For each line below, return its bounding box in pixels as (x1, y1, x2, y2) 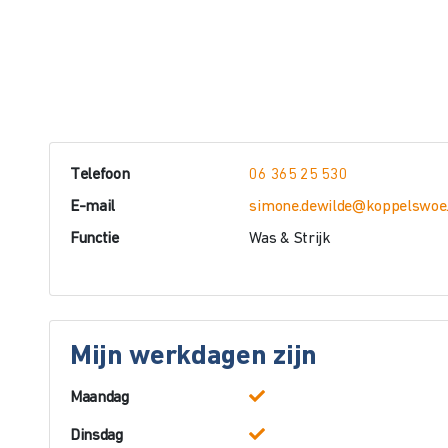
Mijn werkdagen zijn (69, 343, 317, 371)
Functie (69, 231, 119, 247)
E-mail (69, 199, 116, 215)
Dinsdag (69, 428, 123, 444)
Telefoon (69, 167, 130, 183)
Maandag (69, 390, 129, 406)
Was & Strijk (249, 231, 331, 247)
